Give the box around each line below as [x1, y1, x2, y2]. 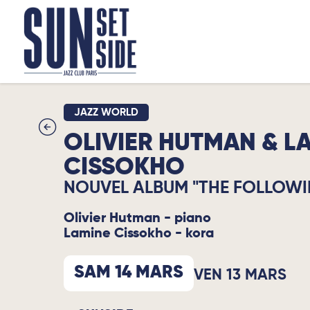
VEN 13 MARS [194, 267, 286, 283]
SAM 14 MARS [74, 264, 183, 282]
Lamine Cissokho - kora [64, 227, 214, 241]
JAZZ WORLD [74, 107, 138, 118]
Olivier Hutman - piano [64, 212, 211, 226]
